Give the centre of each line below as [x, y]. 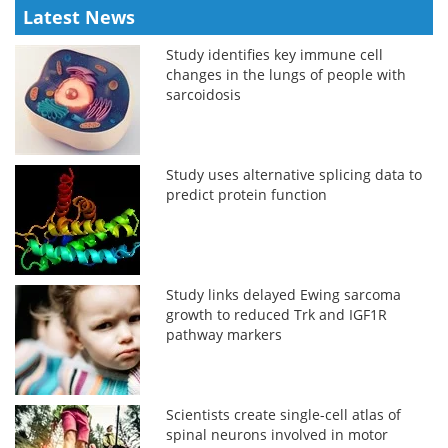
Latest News [79, 16]
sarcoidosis [204, 94]
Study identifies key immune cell [275, 54]
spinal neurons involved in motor [277, 434]
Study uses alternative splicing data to [294, 174]
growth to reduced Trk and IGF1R [277, 314]
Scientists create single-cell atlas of [284, 414]
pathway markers [224, 334]
